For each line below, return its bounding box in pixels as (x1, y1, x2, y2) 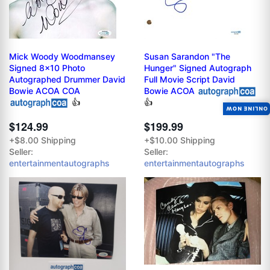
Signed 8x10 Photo (9, 62, 85, 73)
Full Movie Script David (144, 74, 235, 84)
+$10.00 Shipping (144, 135, 215, 146)
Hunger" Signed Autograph (144, 62, 251, 73)
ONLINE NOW (225, 105, 268, 112)
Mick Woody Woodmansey (9, 51, 115, 61)
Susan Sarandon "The (144, 51, 230, 61)
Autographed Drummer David (9, 74, 125, 84)
